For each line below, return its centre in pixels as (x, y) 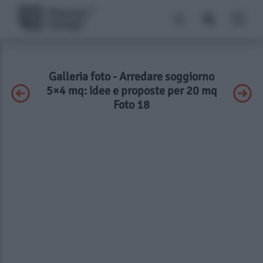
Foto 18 (131, 105)
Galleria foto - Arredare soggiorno (131, 77)
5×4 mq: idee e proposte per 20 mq (131, 91)
